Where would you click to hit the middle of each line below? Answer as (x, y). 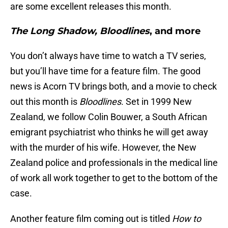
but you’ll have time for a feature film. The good (105, 71)
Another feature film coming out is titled (91, 219)
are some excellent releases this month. (91, 7)
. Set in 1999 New (156, 102)
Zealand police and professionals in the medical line (114, 163)
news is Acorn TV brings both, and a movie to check (113, 87)
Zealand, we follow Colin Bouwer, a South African (109, 117)
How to (187, 219)
